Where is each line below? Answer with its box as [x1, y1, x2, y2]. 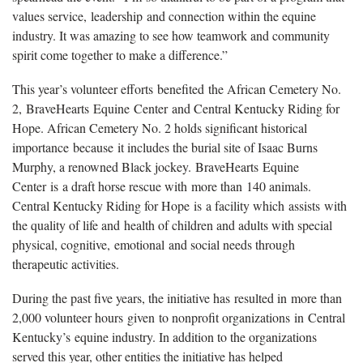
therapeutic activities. [12, 254, 123, 272]
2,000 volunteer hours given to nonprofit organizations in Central [12, 308, 345, 326]
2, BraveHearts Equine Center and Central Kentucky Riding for [12, 99, 340, 117]
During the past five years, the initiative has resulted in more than [12, 288, 342, 306]
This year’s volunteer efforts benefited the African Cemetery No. [12, 79, 341, 97]
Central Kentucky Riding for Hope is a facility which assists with [12, 196, 347, 214]
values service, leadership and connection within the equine [12, 6, 316, 24]
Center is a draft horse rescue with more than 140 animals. [12, 177, 311, 194]
